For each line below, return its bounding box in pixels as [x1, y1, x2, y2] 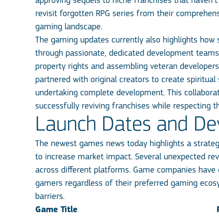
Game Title [35, 205, 78, 215]
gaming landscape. [35, 22, 102, 32]
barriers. [35, 192, 65, 201]
